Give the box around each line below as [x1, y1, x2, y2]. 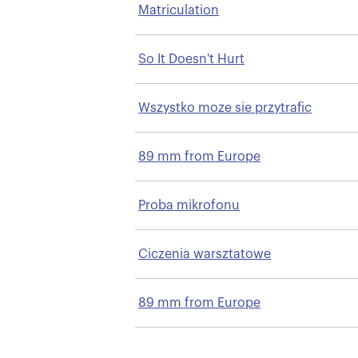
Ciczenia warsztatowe [138, 247, 272, 261]
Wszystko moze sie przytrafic [138, 101, 312, 114]
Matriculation [138, 3, 220, 17]
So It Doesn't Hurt [138, 52, 245, 66]
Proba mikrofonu [138, 198, 241, 212]
